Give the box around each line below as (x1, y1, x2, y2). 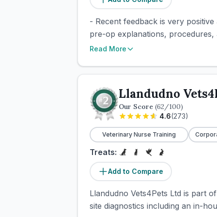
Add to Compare (108, 167, 163, 175)
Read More (90, 45, 126, 53)
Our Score (119, 102, 155, 111)
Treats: (90, 147, 117, 157)
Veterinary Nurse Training (102, 131, 176, 138)
